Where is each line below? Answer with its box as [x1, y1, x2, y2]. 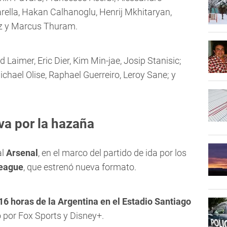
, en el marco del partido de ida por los [38, 147, 186, 159]
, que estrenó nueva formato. [23, 162, 136, 173]
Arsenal [6, 147, 38, 159]
